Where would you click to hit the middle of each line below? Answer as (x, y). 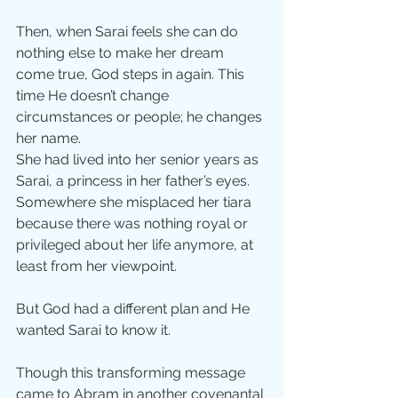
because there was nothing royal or (134, 224)
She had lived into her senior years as (139, 160)
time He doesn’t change (94, 96)
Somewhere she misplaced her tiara (135, 203)
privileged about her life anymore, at (136, 245)
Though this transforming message (132, 373)
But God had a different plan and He (135, 309)
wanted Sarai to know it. (95, 330)
